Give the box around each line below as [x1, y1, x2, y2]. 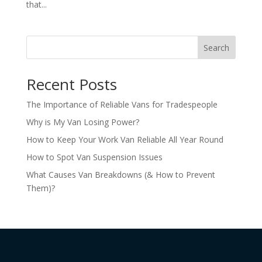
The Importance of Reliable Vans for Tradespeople [26, 98, 218, 110]
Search [204, 42, 230, 53]
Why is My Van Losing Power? [26, 116, 139, 127]
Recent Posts [26, 73, 117, 95]
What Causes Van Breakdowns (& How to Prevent [26, 168, 215, 180]
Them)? [26, 182, 55, 194]
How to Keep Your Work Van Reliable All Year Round [26, 133, 223, 145]
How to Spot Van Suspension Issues [26, 151, 163, 163]
